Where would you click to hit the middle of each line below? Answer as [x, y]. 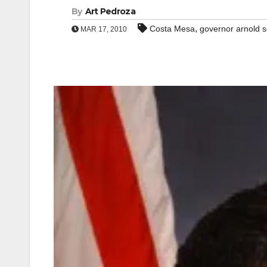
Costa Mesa [172, 29]
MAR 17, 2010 [103, 29]
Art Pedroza [110, 11]
